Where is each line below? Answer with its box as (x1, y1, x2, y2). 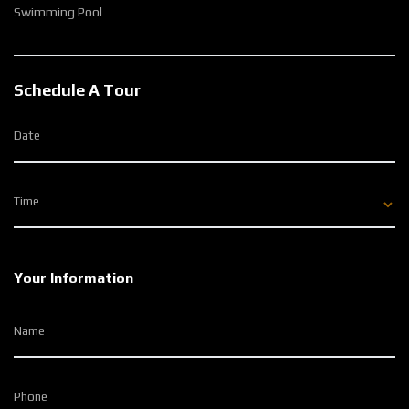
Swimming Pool (14, 5, 102, 20)
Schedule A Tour (14, 80, 141, 100)
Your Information (14, 269, 133, 288)
